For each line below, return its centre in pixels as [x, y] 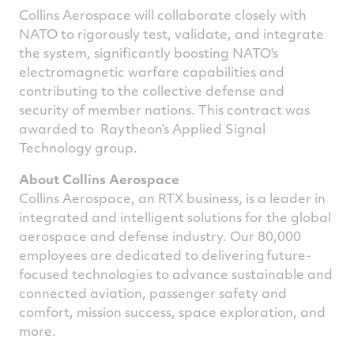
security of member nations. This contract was [164, 109]
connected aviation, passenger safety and [153, 293]
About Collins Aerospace [101, 179]
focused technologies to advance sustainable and [176, 274]
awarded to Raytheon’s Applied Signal [142, 128]
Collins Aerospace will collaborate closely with [163, 15]
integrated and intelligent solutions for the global [175, 217]
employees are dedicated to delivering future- [165, 255]
